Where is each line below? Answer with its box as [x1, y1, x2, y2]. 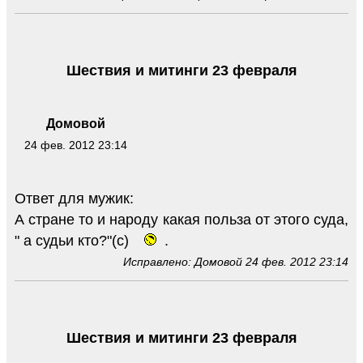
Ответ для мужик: [15, 190, 134, 207]
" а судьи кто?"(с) [15, 233, 133, 250]
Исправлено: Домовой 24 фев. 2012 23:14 [123, 255, 348, 269]
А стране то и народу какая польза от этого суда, [15, 211, 348, 228]
